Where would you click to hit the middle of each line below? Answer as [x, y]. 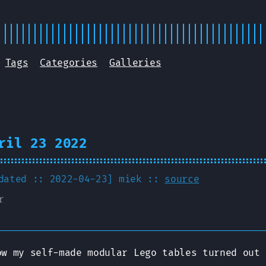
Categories [69, 63]
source [182, 179]
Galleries [135, 63]
